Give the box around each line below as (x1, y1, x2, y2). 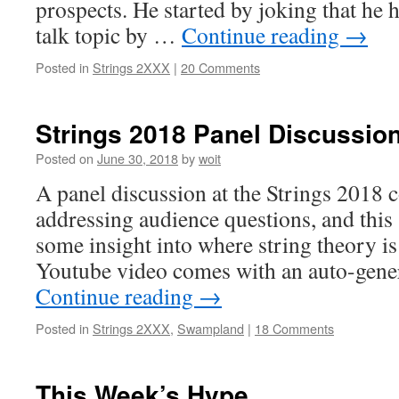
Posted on (36, 149, 94, 167)
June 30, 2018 (97, 149, 178, 167)
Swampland (177, 319, 244, 338)
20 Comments (181, 58, 260, 77)
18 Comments (255, 319, 334, 338)
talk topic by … (36, 20, 182, 50)
